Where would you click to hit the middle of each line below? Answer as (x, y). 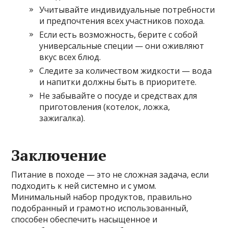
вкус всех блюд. (70, 57)
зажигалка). (62, 118)
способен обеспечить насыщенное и (84, 220)
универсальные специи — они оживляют (122, 46)
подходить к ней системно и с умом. (84, 186)
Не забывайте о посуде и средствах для (118, 96)
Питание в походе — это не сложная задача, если (110, 175)
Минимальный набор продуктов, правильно (102, 197)
